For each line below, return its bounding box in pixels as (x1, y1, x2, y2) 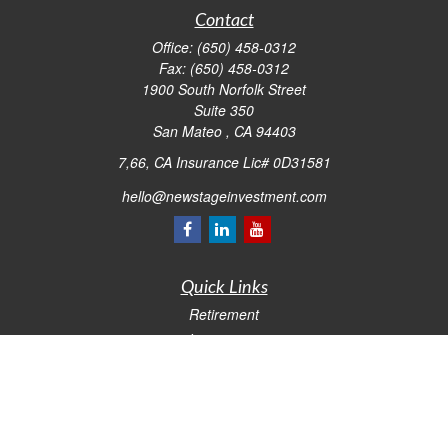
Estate (204, 353, 244, 374)
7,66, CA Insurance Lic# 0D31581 (117, 152, 331, 172)
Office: (152, 37, 197, 57)
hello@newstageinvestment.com (121, 185, 327, 206)
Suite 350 (194, 100, 254, 120)
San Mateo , (152, 121, 230, 141)
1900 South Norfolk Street (142, 79, 306, 99)
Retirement (189, 303, 259, 324)
